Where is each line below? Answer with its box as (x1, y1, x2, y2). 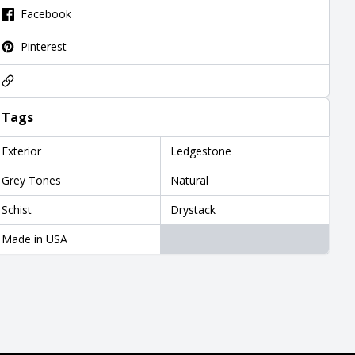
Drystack (170, 202, 216, 217)
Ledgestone (170, 143, 232, 158)
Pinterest (21, 39, 67, 54)
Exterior (2, 143, 42, 158)
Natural (170, 173, 209, 188)
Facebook (21, 6, 72, 21)
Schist (2, 202, 32, 217)
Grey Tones (2, 173, 62, 188)
